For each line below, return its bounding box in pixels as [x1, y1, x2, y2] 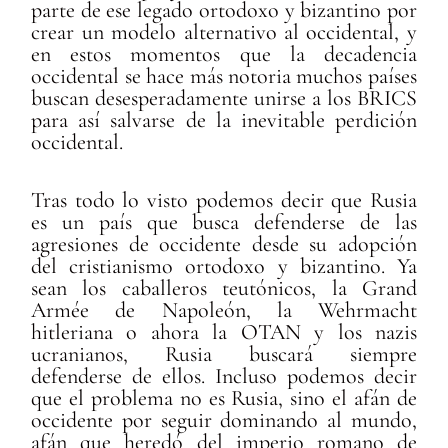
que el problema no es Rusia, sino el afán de [31, 384, 417, 411]
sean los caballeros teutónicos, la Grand [31, 274, 417, 301]
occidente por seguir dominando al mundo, [31, 406, 417, 433]
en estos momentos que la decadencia [31, 41, 417, 68]
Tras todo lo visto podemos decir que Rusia [31, 186, 417, 213]
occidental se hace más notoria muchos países [31, 63, 417, 90]
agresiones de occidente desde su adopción [31, 230, 417, 257]
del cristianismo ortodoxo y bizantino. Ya [31, 252, 417, 279]
